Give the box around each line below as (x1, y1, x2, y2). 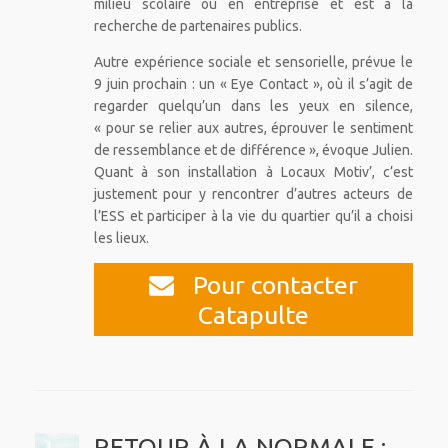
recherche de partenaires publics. (93, 18, 302, 35)
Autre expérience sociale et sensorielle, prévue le (93, 54, 413, 71)
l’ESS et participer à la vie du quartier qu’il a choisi (93, 208, 413, 225)
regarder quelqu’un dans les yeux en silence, (93, 98, 413, 115)
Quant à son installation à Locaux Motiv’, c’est (93, 164, 413, 181)
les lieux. (93, 230, 149, 247)
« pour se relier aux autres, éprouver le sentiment (93, 120, 413, 137)
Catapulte (197, 300, 309, 329)
